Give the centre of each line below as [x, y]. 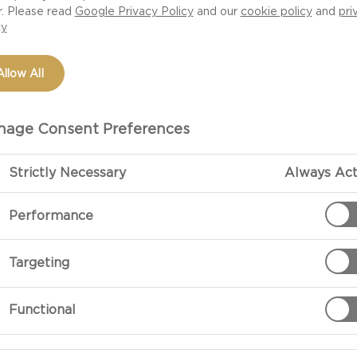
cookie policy [276, 11]
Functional [42, 310]
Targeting [39, 262]
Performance [51, 215]
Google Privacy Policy [134, 11]
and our [217, 11]
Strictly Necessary [67, 172]
